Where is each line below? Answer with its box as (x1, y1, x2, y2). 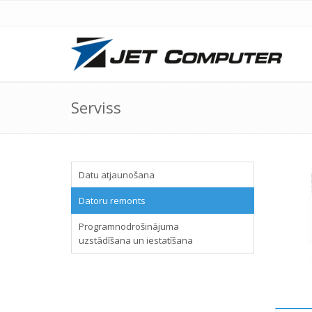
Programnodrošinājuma (79, 220, 179, 233)
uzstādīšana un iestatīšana (79, 234, 193, 247)
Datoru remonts (79, 194, 146, 207)
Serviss (71, 97, 121, 118)
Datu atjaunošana (79, 169, 155, 181)
